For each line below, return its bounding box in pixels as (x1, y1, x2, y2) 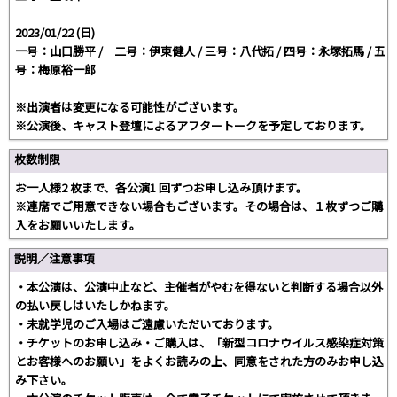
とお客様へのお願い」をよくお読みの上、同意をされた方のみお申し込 (15, 352, 384, 370)
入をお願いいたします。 (15, 215, 141, 233)
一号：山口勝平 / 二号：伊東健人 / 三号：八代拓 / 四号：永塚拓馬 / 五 (15, 42, 385, 59)
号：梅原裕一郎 (15, 60, 96, 78)
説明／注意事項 (14, 249, 95, 267)
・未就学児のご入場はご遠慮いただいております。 (15, 315, 279, 332)
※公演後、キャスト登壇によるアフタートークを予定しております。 (15, 116, 371, 134)
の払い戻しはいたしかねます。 (15, 296, 175, 314)
